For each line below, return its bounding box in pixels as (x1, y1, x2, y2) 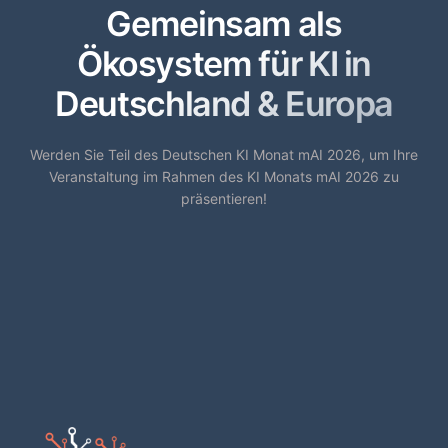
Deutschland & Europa (55, 83, 393, 125)
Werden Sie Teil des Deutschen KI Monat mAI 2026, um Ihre (30, 146, 418, 164)
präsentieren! (181, 190, 267, 208)
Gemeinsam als (106, 3, 342, 45)
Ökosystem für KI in (76, 43, 372, 85)
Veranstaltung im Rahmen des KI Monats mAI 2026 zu (49, 168, 399, 186)
